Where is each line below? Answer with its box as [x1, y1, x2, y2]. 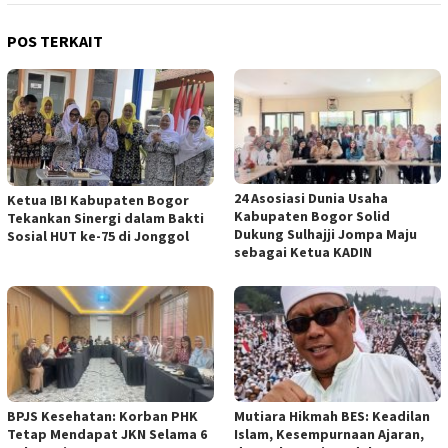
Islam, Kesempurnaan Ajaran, [234, 425, 424, 444]
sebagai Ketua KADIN [234, 243, 372, 262]
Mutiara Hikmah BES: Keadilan [234, 407, 430, 426]
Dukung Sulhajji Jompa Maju [234, 225, 417, 244]
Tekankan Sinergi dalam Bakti [7, 208, 204, 227]
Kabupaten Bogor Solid [234, 207, 390, 226]
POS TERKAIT [7, 30, 103, 51]
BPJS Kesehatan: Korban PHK [7, 407, 198, 426]
